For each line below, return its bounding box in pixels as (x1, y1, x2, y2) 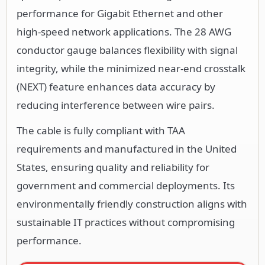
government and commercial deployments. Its (17, 178, 235, 192)
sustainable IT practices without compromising (17, 215, 235, 229)
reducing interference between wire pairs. (17, 98, 215, 112)
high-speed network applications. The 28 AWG (17, 24, 231, 38)
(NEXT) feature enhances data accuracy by (17, 79, 215, 93)
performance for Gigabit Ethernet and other (17, 6, 223, 20)
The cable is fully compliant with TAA (17, 123, 185, 137)
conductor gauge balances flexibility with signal (17, 43, 238, 57)
